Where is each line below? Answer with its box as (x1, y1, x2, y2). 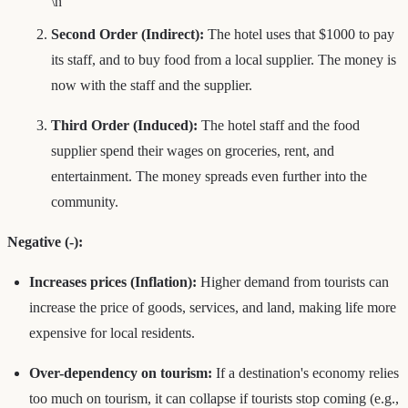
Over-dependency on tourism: (29, 364, 212, 381)
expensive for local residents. (29, 324, 195, 341)
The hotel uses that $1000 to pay (204, 25, 394, 42)
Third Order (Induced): (51, 117, 198, 133)
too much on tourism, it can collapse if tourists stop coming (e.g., (29, 390, 399, 406)
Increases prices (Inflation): (29, 273, 197, 290)
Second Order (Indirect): (51, 25, 204, 42)
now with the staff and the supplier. (51, 76, 252, 93)
